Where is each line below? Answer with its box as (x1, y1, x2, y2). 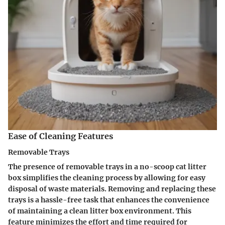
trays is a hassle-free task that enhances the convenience (8, 195, 209, 205)
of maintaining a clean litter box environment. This (8, 206, 191, 216)
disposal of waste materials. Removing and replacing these (8, 184, 216, 194)
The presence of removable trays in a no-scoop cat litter (8, 162, 206, 172)
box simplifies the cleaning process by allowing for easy (8, 173, 205, 183)
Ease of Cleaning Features (8, 131, 113, 141)
